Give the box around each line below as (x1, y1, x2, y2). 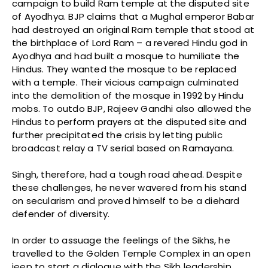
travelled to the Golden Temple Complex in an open (12, 246, 251, 260)
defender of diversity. (12, 207, 110, 220)
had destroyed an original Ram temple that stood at (12, 23, 255, 36)
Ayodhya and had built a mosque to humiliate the (12, 49, 240, 62)
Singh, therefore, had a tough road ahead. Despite (12, 167, 242, 181)
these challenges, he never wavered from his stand (12, 181, 246, 194)
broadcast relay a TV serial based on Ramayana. (12, 141, 234, 154)
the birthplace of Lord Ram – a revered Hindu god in (12, 36, 248, 49)
